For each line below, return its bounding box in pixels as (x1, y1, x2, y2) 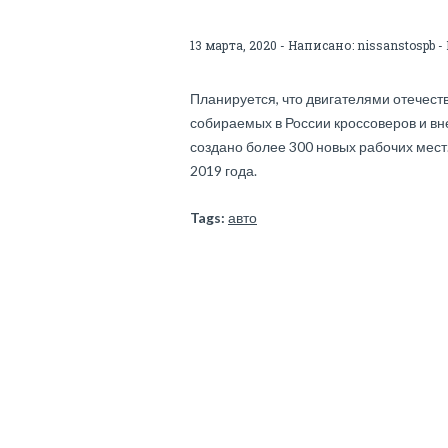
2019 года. (190, 162, 257, 179)
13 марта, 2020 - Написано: (190, 37, 357, 53)
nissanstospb (357, 37, 435, 53)
